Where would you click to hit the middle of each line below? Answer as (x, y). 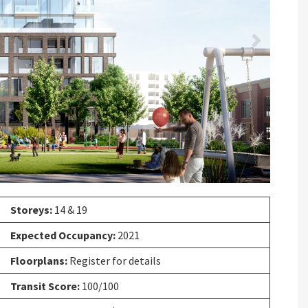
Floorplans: (39, 260)
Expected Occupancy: (63, 235)
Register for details (114, 260)
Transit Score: (45, 286)
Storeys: (31, 209)
